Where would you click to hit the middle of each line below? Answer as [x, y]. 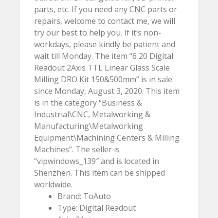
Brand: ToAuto [84, 196]
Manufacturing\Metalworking [89, 126]
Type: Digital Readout [97, 208]
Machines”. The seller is [77, 149]
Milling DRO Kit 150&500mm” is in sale [103, 79]
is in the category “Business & [88, 103]
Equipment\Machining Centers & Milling [107, 138]
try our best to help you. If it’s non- [98, 33]
